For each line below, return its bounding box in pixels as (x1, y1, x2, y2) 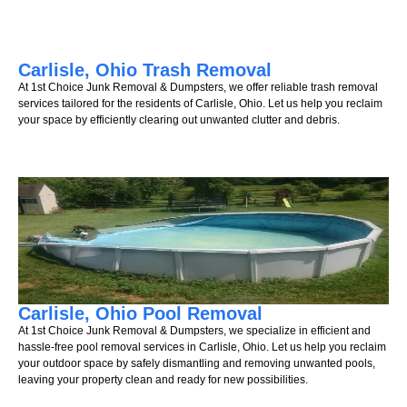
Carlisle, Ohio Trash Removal (18, 59, 272, 80)
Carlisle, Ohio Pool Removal (18, 303, 263, 324)
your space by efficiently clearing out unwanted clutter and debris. (18, 113, 340, 126)
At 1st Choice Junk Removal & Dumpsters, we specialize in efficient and (18, 324, 371, 338)
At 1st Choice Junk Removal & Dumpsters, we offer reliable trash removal (18, 80, 378, 94)
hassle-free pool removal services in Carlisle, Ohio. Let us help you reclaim (18, 341, 386, 354)
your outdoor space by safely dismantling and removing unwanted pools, (18, 357, 375, 371)
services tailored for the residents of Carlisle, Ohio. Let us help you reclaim (18, 96, 382, 110)
